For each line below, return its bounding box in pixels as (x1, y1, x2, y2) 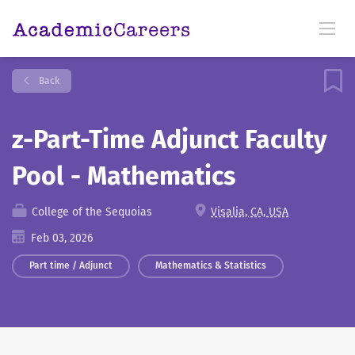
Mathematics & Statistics (155, 260, 266, 271)
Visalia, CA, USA (211, 205, 288, 219)
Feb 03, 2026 (28, 231, 93, 245)
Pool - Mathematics (12, 161, 235, 191)
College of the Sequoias (29, 205, 152, 219)
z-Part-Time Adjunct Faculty (12, 124, 327, 155)
